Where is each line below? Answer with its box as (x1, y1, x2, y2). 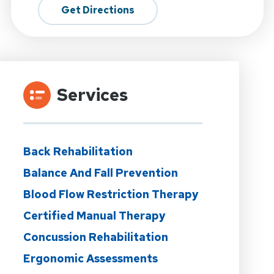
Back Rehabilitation (23, 144, 133, 158)
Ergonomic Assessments (23, 251, 158, 265)
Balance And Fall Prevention (23, 165, 178, 180)
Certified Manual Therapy (23, 208, 166, 223)
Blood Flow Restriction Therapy (23, 187, 199, 201)
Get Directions (61, 3, 135, 17)
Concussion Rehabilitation (23, 229, 168, 244)
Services (56, 83, 128, 106)
